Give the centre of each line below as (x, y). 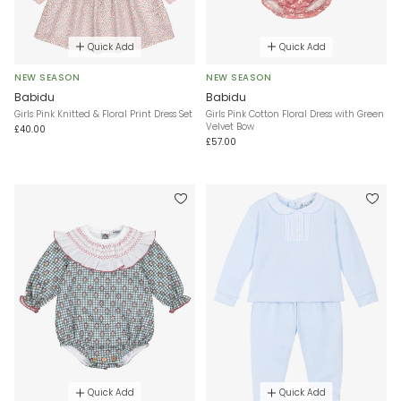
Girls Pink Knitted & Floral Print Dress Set (103, 114)
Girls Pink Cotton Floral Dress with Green (295, 114)
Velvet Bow (230, 126)
